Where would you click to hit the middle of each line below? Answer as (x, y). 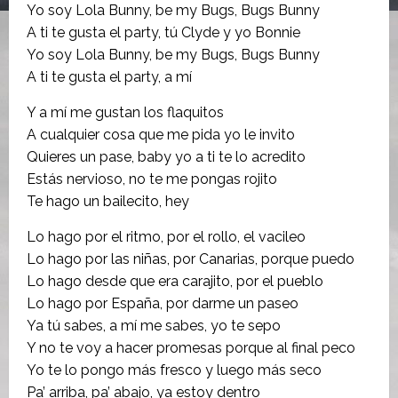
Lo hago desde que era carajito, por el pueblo (175, 281)
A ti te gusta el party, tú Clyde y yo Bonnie (163, 32)
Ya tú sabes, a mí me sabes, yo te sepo (154, 325)
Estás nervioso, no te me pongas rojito (152, 179)
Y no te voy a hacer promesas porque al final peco (191, 347)
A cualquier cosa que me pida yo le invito (161, 134)
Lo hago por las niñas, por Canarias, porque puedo (191, 259)
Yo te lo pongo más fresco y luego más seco (174, 370)
